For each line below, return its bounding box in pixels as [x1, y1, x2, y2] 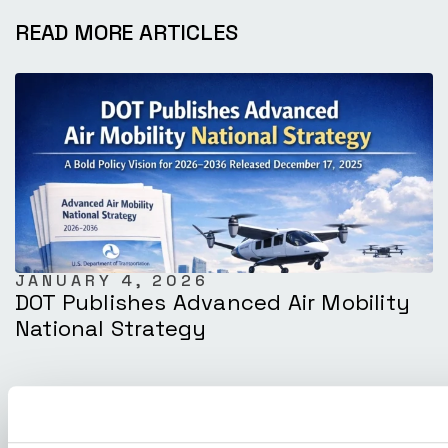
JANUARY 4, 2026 [15, 269, 209, 291]
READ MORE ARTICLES [15, 17, 238, 46]
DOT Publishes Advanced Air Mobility [15, 287, 411, 316]
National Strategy [15, 313, 207, 342]
